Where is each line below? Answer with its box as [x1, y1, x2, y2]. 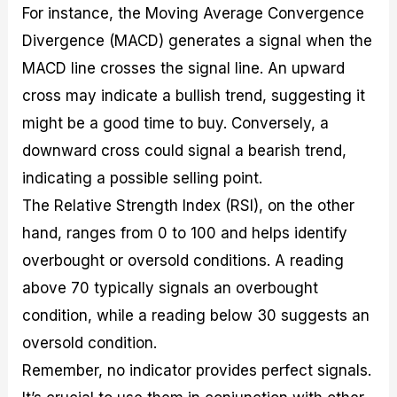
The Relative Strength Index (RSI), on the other [22, 196, 355, 214]
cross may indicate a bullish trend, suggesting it [22, 86, 366, 105]
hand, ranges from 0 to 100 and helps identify [22, 223, 348, 242]
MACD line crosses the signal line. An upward [22, 58, 346, 77]
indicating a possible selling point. [22, 168, 263, 187]
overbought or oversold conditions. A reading [22, 251, 345, 269]
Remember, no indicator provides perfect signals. [22, 361, 372, 379]
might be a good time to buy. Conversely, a [22, 113, 330, 132]
